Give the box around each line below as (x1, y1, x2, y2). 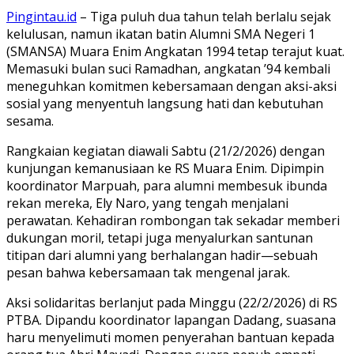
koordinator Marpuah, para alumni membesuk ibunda (6, 176, 327, 194)
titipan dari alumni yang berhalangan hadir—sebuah (6, 246, 318, 264)
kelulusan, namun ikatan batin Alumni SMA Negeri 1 (6, 24, 315, 43)
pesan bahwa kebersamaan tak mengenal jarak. (6, 263, 290, 281)
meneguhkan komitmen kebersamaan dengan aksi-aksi (6, 77, 337, 95)
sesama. (6, 111, 54, 130)
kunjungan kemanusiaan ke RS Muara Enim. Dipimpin (6, 159, 324, 177)
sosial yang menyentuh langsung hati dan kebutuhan (6, 94, 323, 112)
